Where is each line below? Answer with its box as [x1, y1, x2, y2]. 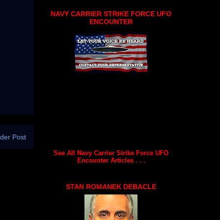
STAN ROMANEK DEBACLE [66, 183, 156, 191]
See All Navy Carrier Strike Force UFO [54, 149, 168, 157]
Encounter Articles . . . [77, 156, 145, 164]
